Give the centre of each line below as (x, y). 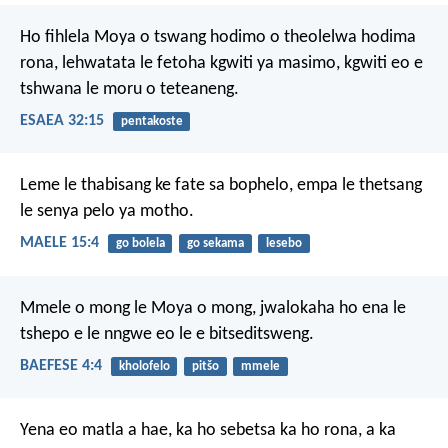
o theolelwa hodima (341, 37)
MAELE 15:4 (59, 243)
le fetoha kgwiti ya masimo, (238, 63)
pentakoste (151, 121)
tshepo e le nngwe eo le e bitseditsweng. (167, 334)
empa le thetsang (357, 186)
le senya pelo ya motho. (107, 212)
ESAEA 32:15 (62, 120)
